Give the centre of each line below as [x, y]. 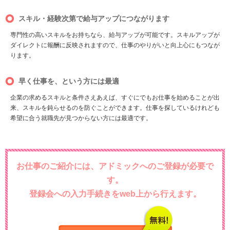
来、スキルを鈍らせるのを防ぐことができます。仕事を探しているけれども [115, 108]
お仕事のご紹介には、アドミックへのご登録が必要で [115, 166]
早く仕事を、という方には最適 [69, 81]
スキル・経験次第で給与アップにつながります [94, 19]
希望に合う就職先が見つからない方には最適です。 [81, 118]
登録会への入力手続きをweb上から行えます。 [115, 194]
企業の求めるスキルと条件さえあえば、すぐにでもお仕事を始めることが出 [115, 98]
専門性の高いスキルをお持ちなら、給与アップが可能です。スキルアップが [115, 35]
